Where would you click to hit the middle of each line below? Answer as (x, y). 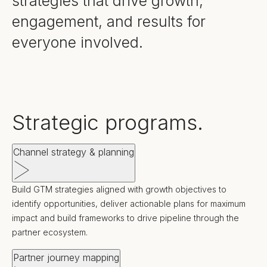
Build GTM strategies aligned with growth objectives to (119, 189)
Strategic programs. (108, 122)
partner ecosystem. (50, 232)
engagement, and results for (109, 21)
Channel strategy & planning (74, 152)
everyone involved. (77, 42)
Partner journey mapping (66, 257)
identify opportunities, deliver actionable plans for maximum (129, 204)
